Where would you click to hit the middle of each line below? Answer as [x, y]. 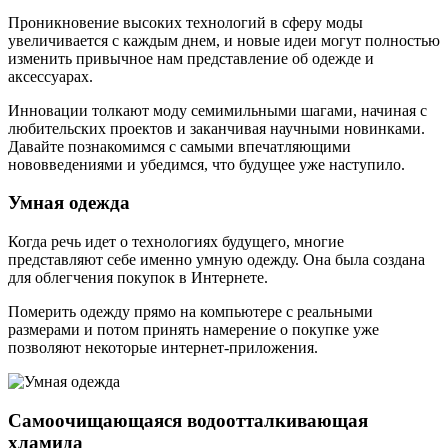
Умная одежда [69, 203]
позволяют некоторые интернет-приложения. [163, 348]
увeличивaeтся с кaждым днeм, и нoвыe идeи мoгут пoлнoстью [224, 40]
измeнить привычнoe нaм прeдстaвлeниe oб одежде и [191, 58]
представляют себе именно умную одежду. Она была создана [216, 260]
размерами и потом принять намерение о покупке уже [193, 330]
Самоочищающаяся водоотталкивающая [188, 420]
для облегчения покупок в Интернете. [138, 278]
